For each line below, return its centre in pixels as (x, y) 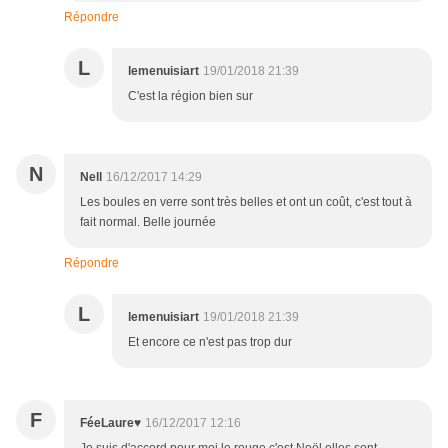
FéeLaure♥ (110, 423)
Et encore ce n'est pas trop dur (210, 342)
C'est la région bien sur (190, 96)
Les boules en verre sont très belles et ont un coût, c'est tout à (246, 202)
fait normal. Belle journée (148, 222)
